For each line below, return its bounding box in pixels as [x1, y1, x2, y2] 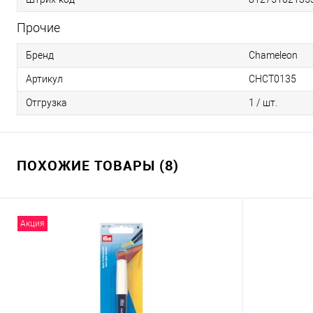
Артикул [26, 73, 63, 85]
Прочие [17, 20, 60, 36]
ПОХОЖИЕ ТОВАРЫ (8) [17, 156, 179, 175]
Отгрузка [26, 97, 67, 109]
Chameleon [249, 50, 298, 61]
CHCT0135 [249, 73, 296, 85]
